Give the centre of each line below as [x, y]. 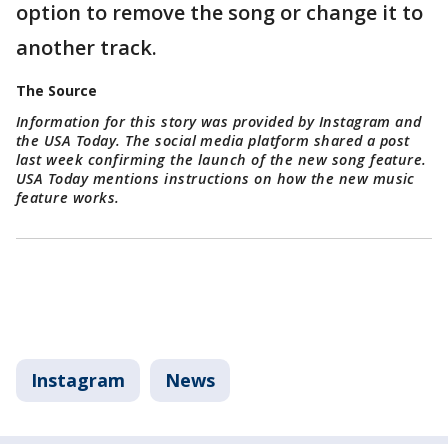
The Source [58, 91]
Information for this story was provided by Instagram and [219, 122]
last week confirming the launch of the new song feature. [221, 160]
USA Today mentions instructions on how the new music [215, 179]
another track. [86, 48]
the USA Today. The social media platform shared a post [213, 141]
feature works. [70, 198]
